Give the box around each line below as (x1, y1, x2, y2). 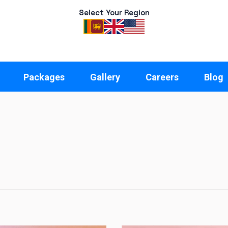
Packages (23, 72, 65, 82)
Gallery (90, 72, 120, 82)
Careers (146, 72, 179, 82)
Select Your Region (78, 8, 150, 17)
